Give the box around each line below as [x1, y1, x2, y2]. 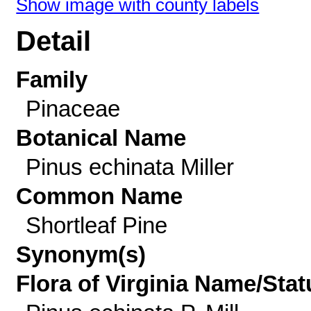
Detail [16, 26, 92, 57]
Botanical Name [16, 125, 187, 151]
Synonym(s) [16, 242, 146, 267]
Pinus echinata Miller [25, 154, 234, 180]
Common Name [16, 183, 183, 209]
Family [16, 67, 88, 92]
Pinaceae [25, 96, 120, 121]
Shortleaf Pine [25, 212, 167, 238]
